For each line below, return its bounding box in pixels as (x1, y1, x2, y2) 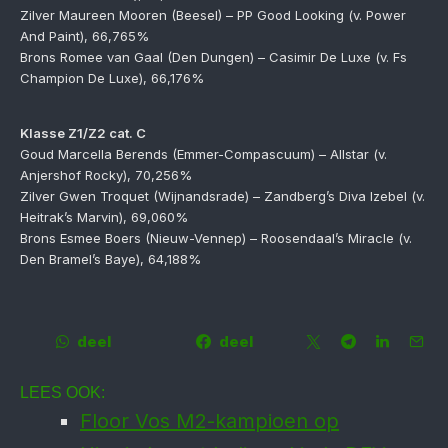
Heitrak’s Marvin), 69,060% (20, 209, 188, 225)
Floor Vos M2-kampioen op (80, 409, 339, 433)
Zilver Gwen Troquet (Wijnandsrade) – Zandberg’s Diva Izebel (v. (20, 188, 425, 204)
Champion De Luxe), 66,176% (20, 70, 204, 86)
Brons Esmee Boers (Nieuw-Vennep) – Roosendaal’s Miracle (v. (20, 230, 412, 246)
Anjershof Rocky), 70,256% (20, 167, 192, 183)
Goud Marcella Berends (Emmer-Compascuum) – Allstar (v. (20, 146, 387, 162)
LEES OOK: (20, 384, 105, 401)
